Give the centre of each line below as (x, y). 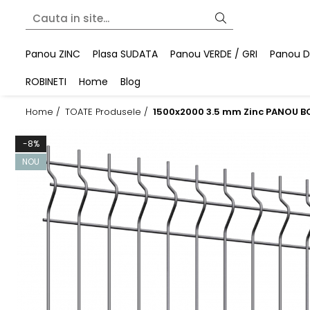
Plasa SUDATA (125, 54)
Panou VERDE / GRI (214, 54)
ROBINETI (46, 82)
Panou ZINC (53, 54)
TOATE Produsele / (108, 112)
